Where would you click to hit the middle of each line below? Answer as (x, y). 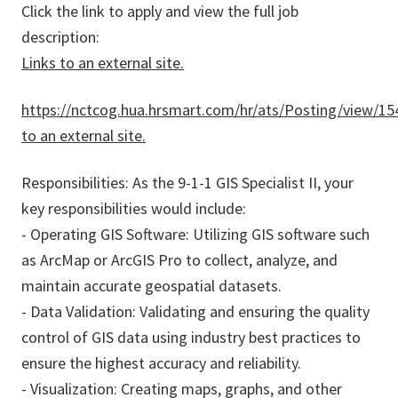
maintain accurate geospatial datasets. (151, 286)
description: (60, 37)
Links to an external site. (103, 63)
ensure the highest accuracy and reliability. (161, 363)
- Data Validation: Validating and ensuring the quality (195, 312)
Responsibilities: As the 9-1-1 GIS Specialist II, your (187, 183)
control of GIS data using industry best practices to (191, 338)
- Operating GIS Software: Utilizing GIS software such (195, 235)
